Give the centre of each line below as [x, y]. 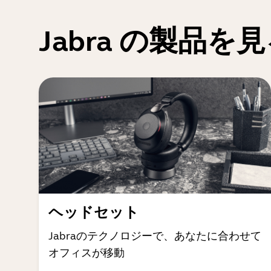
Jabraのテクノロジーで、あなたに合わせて [155, 236]
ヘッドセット [94, 213]
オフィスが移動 [87, 253]
